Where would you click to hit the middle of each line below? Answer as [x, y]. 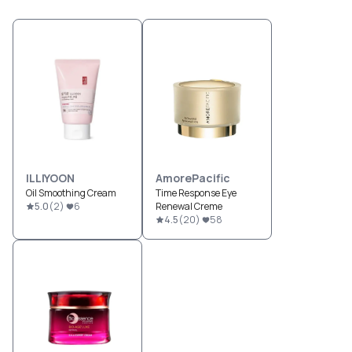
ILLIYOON [50, 178]
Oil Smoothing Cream [71, 193]
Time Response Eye [196, 193]
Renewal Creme [189, 206]
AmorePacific [193, 178]
